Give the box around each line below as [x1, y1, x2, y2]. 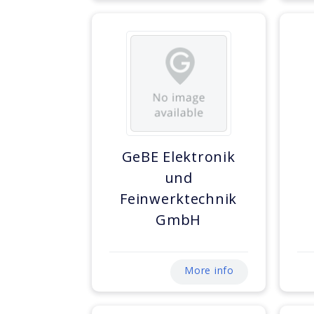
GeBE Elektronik [121, 147, 235, 167]
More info [184, 264, 234, 278]
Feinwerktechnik [120, 189, 238, 209]
